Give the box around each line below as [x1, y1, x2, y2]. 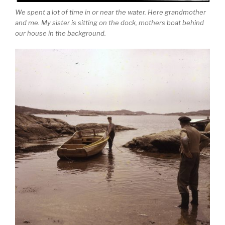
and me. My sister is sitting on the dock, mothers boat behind [15, 19, 204, 27]
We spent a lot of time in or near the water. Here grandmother [15, 8, 206, 17]
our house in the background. [15, 29, 106, 38]
